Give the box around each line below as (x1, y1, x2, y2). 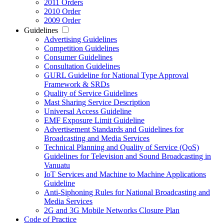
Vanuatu (44, 161, 70, 170)
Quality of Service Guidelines (44, 89, 137, 98)
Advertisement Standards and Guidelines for (44, 125, 183, 134)
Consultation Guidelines (44, 62, 120, 71)
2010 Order (44, 7, 80, 16)
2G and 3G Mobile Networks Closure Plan (44, 206, 179, 215)
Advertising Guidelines (44, 35, 117, 44)
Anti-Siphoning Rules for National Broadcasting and (44, 188, 210, 197)
